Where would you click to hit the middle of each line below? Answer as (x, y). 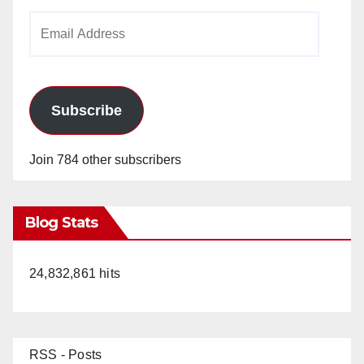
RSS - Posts (66, 355)
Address (52, 47)
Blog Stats (61, 223)
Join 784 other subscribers (105, 160)
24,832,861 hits (75, 274)
